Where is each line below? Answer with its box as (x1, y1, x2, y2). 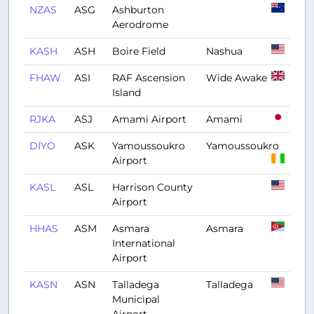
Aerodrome (112, 18, 168, 31)
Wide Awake (206, 71, 267, 84)
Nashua (206, 45, 243, 57)
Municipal (112, 293, 160, 306)
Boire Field (112, 45, 165, 57)
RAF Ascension (112, 71, 185, 84)
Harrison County (112, 181, 193, 193)
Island (112, 86, 141, 99)
